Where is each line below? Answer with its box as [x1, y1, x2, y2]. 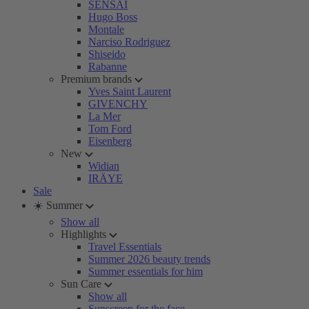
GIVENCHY [88, 98, 148, 110]
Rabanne [88, 61, 127, 72]
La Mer [88, 110, 121, 122]
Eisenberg [88, 135, 132, 147]
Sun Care [61, 278, 101, 290]
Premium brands [61, 73, 132, 85]
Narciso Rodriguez [88, 36, 170, 48]
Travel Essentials [88, 241, 161, 252]
